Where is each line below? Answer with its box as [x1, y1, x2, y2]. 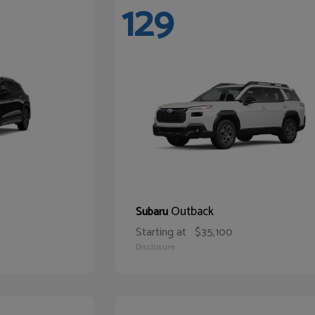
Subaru [136, 202, 172, 221]
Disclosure [136, 240, 176, 254]
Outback [171, 202, 214, 221]
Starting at [136, 223, 187, 242]
